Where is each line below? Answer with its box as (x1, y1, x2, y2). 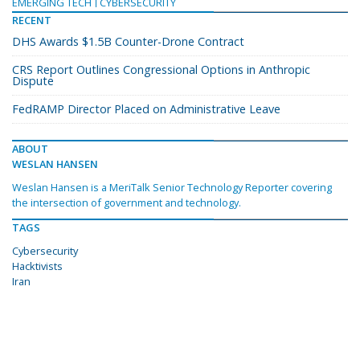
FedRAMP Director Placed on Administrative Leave (12, 101, 280, 117)
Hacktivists (12, 259, 63, 274)
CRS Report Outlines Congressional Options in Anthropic (12, 62, 310, 78)
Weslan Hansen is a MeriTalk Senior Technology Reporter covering (12, 180, 332, 195)
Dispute (12, 73, 54, 89)
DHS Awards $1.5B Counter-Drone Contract (12, 34, 244, 50)
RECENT (12, 13, 51, 28)
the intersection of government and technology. (12, 195, 241, 211)
